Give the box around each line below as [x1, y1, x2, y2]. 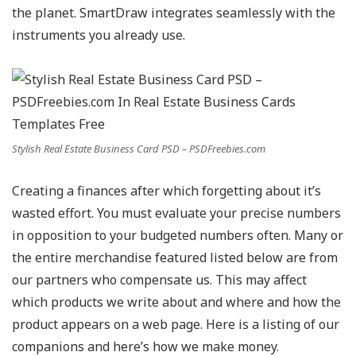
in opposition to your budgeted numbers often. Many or [12, 226, 343, 245]
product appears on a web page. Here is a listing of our [12, 315, 339, 334]
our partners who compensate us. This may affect [12, 271, 307, 289]
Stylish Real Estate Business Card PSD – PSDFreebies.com [12, 141, 265, 157]
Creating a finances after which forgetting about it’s [12, 182, 321, 200]
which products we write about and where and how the [12, 293, 341, 311]
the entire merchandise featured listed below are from [12, 249, 338, 267]
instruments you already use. [12, 26, 185, 44]
